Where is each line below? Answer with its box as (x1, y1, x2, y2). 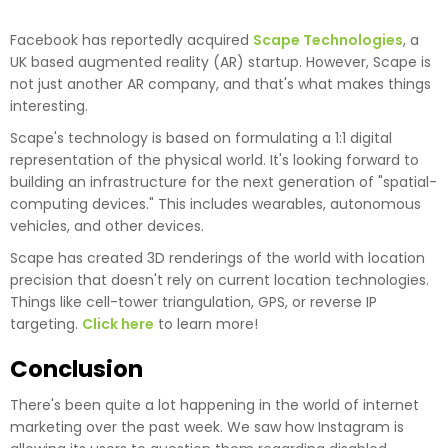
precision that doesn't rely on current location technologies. (10, 269, 429, 290)
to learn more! (154, 313, 258, 334)
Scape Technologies (253, 29, 403, 50)
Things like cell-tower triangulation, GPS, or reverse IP (10, 291, 377, 312)
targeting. (10, 313, 82, 334)
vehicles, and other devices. (10, 215, 204, 236)
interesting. (10, 95, 88, 116)
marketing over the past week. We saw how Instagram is (10, 416, 404, 437)
